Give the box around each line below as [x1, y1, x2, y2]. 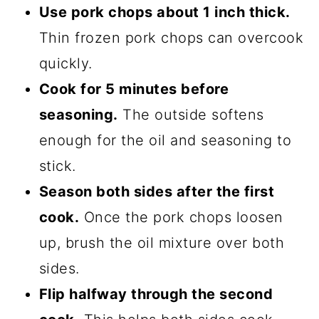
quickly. [38, 54, 93, 72]
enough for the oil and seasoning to [38, 131, 292, 149]
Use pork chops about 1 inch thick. [38, 3, 291, 21]
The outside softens [117, 105, 264, 123]
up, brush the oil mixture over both [38, 234, 285, 251]
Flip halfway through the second [38, 285, 273, 303]
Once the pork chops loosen [79, 208, 283, 226]
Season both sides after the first [38, 182, 275, 200]
